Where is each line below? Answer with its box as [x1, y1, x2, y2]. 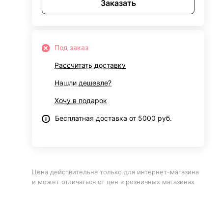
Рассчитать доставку [55, 61, 126, 69]
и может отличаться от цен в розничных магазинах [32, 178, 195, 186]
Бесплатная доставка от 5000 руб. [55, 114, 172, 122]
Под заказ [55, 43, 89, 52]
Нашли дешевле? [55, 79, 112, 87]
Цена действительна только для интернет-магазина [32, 168, 199, 176]
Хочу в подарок [55, 96, 108, 105]
